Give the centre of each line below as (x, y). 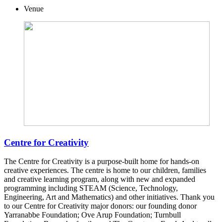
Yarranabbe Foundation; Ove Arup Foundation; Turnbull (92, 215)
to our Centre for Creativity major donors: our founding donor (100, 206)
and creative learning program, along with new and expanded (100, 179)
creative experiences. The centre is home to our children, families (105, 170)
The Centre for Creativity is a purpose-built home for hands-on (102, 162)
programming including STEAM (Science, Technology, (91, 188)
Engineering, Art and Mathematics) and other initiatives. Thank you (109, 197)
